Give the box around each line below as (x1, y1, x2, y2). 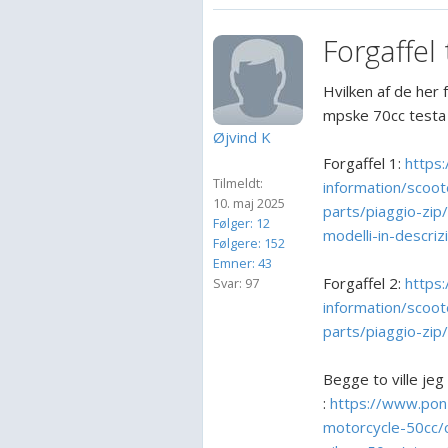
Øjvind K (213, 127, 271, 147)
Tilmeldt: (213, 174, 263, 192)
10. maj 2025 (213, 194, 285, 212)
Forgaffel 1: (323, 153, 405, 173)
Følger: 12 (213, 214, 270, 232)
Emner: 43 (213, 254, 272, 272)
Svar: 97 (213, 274, 259, 292)
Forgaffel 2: (323, 273, 405, 293)
